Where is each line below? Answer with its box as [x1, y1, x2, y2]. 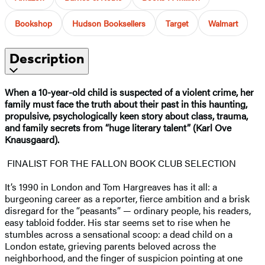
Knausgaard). [5, 132, 59, 146]
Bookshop [15, 17, 52, 29]
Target [166, 17, 188, 29]
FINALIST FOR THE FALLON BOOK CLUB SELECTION [5, 156, 238, 170]
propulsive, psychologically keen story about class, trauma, [5, 108, 248, 122]
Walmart [208, 17, 238, 29]
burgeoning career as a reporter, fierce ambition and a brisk [5, 191, 250, 205]
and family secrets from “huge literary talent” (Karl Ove [5, 120, 231, 134]
